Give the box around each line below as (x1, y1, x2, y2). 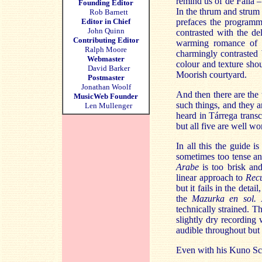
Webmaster (87, 54, 125, 63)
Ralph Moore (85, 45, 127, 54)
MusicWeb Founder (74, 92, 138, 101)
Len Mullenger (80, 101, 132, 110)
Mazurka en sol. (192, 194, 261, 204)
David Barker (82, 64, 130, 73)
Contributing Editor (73, 36, 139, 44)
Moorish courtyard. (176, 70, 247, 80)
